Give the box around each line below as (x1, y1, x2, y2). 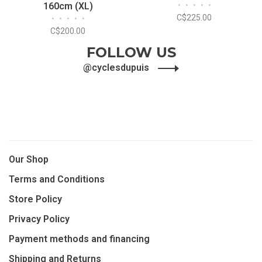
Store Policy (9, 194, 62, 205)
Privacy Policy (9, 213, 70, 225)
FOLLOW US (86, 44, 176, 61)
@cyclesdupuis (83, 62, 151, 73)
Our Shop (9, 154, 49, 165)
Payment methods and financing (9, 233, 150, 244)
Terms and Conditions (9, 174, 105, 185)
